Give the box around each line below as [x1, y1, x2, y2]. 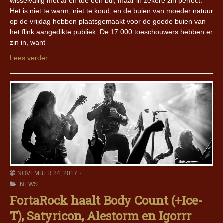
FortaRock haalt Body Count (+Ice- [10, 192, 203, 209]
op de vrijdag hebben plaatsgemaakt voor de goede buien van [10, 17, 206, 26]
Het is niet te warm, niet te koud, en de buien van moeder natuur [10, 7, 213, 15]
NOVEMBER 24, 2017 [17, 170, 77, 177]
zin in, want [10, 38, 45, 47]
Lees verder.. [10, 54, 51, 62]
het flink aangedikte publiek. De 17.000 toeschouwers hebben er [10, 28, 213, 36]
